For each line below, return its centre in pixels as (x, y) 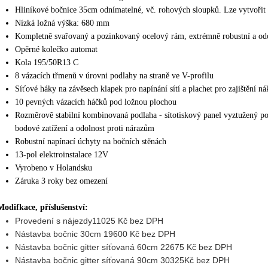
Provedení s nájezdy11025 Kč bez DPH (89, 221)
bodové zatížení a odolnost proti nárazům (85, 128)
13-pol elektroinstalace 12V (62, 155)
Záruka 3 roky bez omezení (61, 181)
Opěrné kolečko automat (56, 49)
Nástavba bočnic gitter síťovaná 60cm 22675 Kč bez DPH (125, 247)
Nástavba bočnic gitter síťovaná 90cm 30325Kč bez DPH (124, 260)
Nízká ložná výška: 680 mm (62, 23)
